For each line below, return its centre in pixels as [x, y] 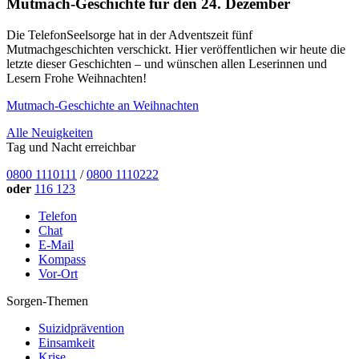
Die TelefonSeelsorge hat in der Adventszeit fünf [129, 34]
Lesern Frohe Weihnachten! [77, 78]
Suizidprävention [81, 328]
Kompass [62, 259]
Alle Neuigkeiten [50, 132]
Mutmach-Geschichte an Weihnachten [103, 105]
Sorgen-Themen [47, 301]
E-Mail [56, 244]
